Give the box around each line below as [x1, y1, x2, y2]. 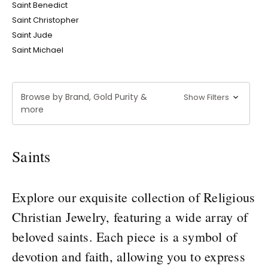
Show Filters [184, 91, 232, 103]
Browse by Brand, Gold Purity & [21, 90, 147, 103]
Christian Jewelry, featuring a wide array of [12, 208, 248, 226]
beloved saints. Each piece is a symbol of [12, 227, 237, 245]
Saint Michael [12, 44, 63, 56]
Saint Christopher [12, 14, 79, 26]
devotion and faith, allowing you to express [12, 247, 245, 265]
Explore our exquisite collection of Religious [12, 188, 255, 206]
